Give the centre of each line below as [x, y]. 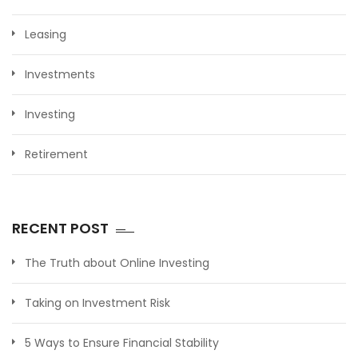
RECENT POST [60, 228]
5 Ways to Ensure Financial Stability [122, 342]
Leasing [46, 34]
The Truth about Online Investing [117, 263]
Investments [60, 74]
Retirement [56, 154]
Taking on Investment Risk [97, 302]
